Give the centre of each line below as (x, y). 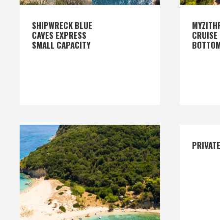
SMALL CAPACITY (61, 45)
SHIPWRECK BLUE (62, 25)
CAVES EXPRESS (59, 35)
